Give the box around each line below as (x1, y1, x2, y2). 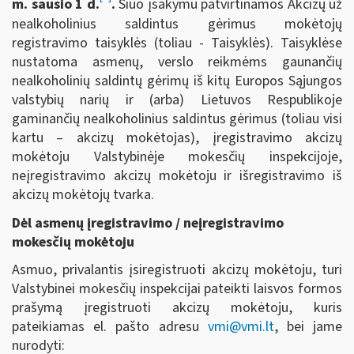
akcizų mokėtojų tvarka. (12, 185, 154, 205)
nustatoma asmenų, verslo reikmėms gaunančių (12, 52, 342, 73)
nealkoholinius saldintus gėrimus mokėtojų (12, 14, 342, 35)
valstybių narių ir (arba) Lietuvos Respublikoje (12, 90, 342, 111)
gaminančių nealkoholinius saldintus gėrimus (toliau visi (12, 109, 342, 130)
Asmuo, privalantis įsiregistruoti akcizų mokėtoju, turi (12, 260, 342, 281)
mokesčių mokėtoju (12, 232, 134, 252)
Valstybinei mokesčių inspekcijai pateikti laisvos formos (12, 279, 342, 299)
